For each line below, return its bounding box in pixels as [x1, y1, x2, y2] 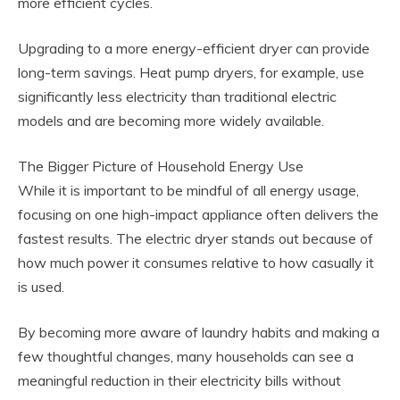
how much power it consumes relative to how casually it [18, 253, 374, 271]
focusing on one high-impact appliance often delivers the [18, 204, 379, 223]
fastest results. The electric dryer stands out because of [18, 229, 373, 247]
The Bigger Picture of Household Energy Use [18, 156, 304, 175]
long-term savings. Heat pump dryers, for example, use [18, 62, 364, 81]
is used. [18, 277, 64, 296]
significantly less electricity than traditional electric [18, 87, 337, 105]
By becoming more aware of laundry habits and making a [18, 322, 379, 341]
